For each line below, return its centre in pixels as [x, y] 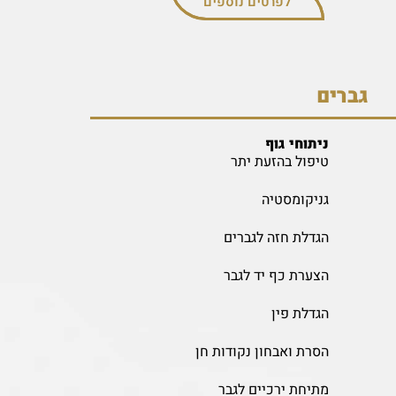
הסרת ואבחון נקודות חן [262, 351]
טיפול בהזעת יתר [280, 161]
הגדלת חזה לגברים [276, 237]
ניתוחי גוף [297, 144]
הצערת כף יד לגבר [276, 275]
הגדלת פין [300, 313]
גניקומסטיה [295, 199]
